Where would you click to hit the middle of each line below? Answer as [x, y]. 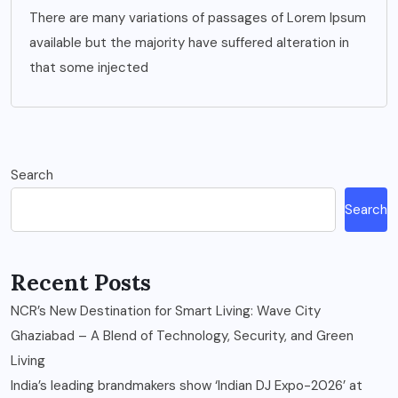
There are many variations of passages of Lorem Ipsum [198, 18]
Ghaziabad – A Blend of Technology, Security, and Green [182, 336]
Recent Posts [81, 283]
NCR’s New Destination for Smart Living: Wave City [166, 311]
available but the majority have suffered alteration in [189, 43]
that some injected [89, 68]
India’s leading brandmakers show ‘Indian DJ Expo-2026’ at [187, 386]
